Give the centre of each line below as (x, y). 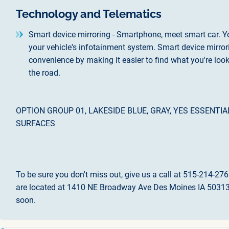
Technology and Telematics (89, 14)
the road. (44, 73)
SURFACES (36, 123)
